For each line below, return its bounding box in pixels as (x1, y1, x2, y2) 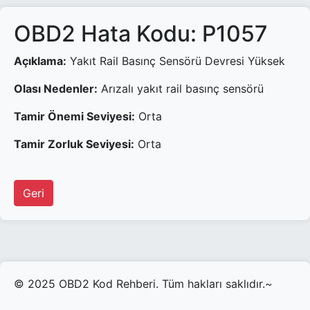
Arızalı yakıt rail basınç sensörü (98, 82, 264, 95)
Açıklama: (14, 54, 66, 68)
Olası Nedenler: (14, 82, 98, 95)
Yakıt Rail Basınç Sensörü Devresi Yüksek (66, 54, 285, 68)
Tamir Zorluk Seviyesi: (14, 137, 134, 151)
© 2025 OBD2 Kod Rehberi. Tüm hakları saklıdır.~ (14, 277, 273, 291)
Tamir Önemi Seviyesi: (14, 109, 135, 123)
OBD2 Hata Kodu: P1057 (14, 20, 268, 47)
